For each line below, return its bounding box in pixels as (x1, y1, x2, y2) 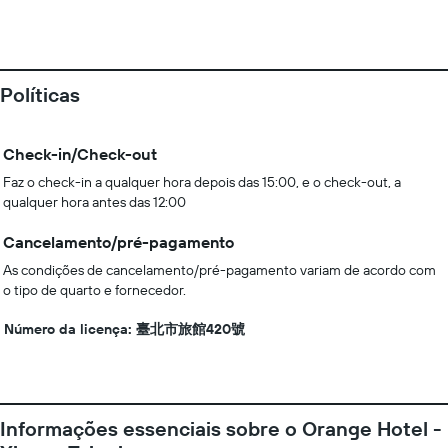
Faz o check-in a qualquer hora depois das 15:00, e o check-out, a (3, 173, 401, 191)
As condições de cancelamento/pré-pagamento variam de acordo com (3, 261, 436, 279)
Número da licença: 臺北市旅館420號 (4, 320, 245, 338)
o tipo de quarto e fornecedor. (3, 281, 186, 299)
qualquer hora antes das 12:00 (3, 193, 186, 211)
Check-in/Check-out (3, 144, 157, 164)
